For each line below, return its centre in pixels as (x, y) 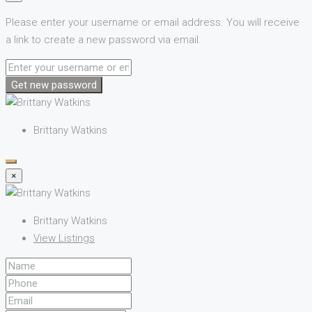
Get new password (54, 85)
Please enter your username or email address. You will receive (153, 22)
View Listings (64, 238)
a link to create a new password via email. (103, 39)
